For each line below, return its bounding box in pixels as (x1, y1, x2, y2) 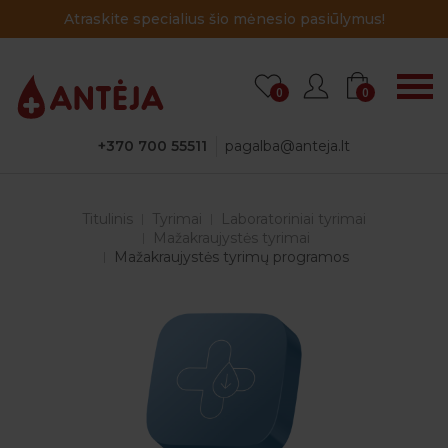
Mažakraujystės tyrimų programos (114, 248, 349, 266)
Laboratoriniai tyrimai (221, 210, 366, 228)
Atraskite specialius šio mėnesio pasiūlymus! (63, 10, 385, 28)
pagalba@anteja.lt (225, 137, 350, 155)
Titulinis (82, 210, 133, 228)
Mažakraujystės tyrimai (153, 229, 310, 247)
